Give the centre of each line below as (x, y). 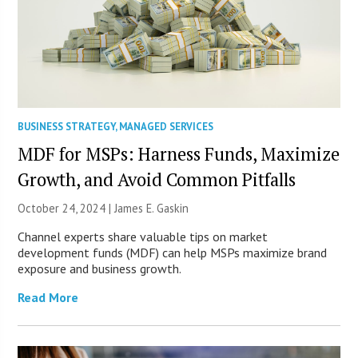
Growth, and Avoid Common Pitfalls (157, 179)
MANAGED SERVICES (167, 126)
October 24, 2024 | (66, 208)
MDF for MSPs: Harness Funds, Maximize (179, 153)
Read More (48, 297)
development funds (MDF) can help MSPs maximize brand (173, 252)
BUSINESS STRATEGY (67, 126)
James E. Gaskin (152, 208)
